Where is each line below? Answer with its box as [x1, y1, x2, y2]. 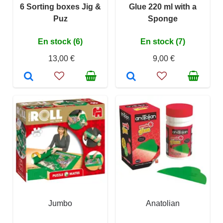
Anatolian [146, 199, 180, 208]
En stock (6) [38, 37, 83, 46]
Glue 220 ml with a [129, 2, 197, 11]
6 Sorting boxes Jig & [19, 2, 101, 11]
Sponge [148, 14, 178, 23]
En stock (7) [140, 37, 185, 46]
